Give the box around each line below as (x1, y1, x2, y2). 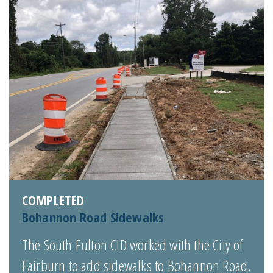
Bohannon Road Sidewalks (21, 208, 165, 227)
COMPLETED (21, 191, 85, 210)
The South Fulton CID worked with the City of (21, 235, 243, 255)
